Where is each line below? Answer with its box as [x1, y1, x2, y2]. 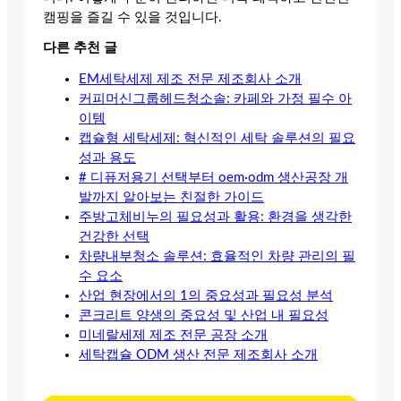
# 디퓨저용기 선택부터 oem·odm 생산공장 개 [79, 170, 348, 184]
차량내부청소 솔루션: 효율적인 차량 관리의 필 [79, 249, 355, 263]
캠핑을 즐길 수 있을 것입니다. [43, 10, 222, 24]
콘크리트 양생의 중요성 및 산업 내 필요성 [79, 308, 328, 322]
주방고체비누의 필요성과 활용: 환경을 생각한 [79, 209, 352, 224]
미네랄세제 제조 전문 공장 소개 [79, 328, 268, 342]
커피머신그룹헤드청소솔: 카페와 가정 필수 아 [79, 91, 352, 106]
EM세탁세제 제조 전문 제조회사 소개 [79, 72, 302, 86]
